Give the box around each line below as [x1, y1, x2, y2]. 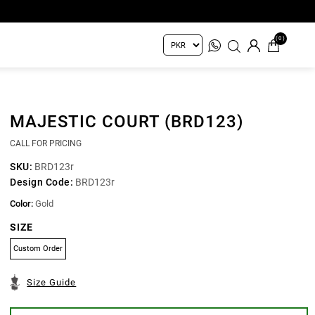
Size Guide [27, 276, 77, 288]
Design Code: [10, 176, 74, 188]
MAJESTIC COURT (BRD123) [10, 111, 244, 131]
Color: [10, 198, 34, 209]
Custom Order [13, 243, 63, 253]
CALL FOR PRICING [10, 138, 82, 148]
